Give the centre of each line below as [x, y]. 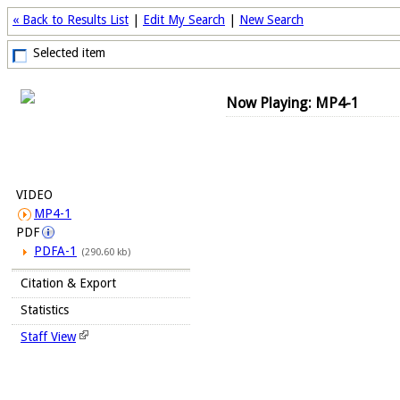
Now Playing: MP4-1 [292, 104]
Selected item [69, 53]
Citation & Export [68, 283]
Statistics [45, 310]
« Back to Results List [71, 20]
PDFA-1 [55, 251]
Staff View [48, 337]
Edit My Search [184, 20]
